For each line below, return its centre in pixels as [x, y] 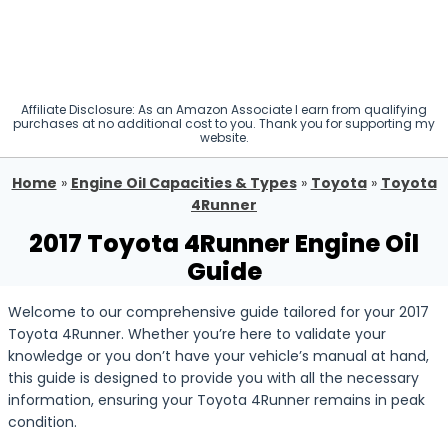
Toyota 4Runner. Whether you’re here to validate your [197, 334]
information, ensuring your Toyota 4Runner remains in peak [216, 400]
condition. [42, 422]
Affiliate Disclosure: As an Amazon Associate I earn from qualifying [224, 109]
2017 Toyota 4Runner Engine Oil [224, 243]
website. [224, 137]
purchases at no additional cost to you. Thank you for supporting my [224, 123]
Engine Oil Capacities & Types [183, 183]
